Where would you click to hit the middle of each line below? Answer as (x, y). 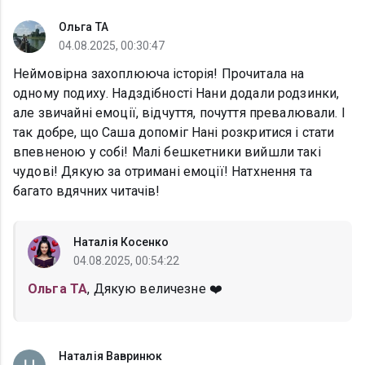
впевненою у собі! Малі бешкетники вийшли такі (167, 152)
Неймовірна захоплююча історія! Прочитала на (159, 74)
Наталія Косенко (121, 242)
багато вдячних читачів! (87, 191)
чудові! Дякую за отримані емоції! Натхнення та (163, 172)
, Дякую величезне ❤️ (155, 289)
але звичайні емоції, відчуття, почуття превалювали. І (179, 113)
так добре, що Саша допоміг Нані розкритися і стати (174, 133)
